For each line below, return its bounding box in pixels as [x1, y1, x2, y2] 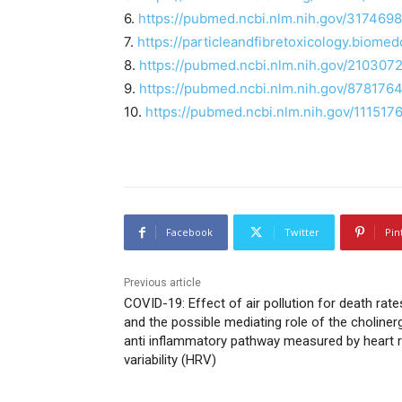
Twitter [284, 225, 319, 240]
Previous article [124, 276, 201, 290]
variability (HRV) [124, 352, 216, 369]
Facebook [166, 225, 213, 240]
